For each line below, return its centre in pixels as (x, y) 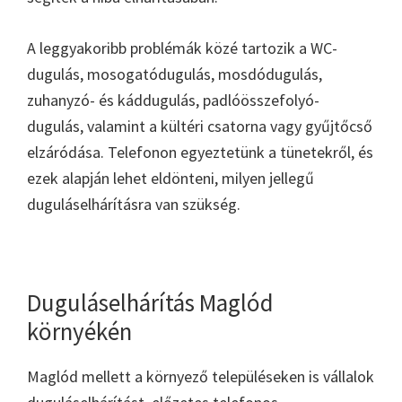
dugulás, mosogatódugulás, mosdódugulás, (175, 74)
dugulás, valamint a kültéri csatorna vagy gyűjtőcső (200, 126)
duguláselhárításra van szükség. (134, 204)
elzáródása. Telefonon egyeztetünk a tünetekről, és (200, 152)
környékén (79, 331)
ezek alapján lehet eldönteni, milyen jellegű (170, 178)
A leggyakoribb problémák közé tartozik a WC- (182, 48)
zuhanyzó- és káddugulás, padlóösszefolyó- (173, 100)
